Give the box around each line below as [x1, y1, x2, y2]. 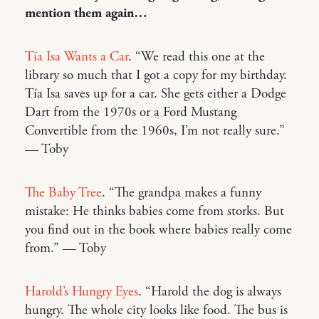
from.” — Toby [25, 239, 106, 257]
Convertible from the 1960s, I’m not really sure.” [25, 122, 285, 140]
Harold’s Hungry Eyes [25, 283, 138, 300]
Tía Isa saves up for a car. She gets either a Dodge [25, 85, 286, 103]
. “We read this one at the [128, 48, 265, 66]
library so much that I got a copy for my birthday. [25, 66, 287, 84]
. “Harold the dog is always [138, 283, 281, 300]
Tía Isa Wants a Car [25, 48, 128, 66]
